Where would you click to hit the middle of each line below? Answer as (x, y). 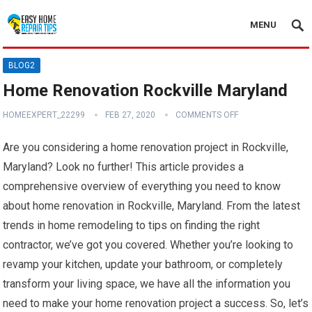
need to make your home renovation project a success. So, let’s (156, 303)
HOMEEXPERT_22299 (44, 115)
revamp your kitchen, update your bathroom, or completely (143, 264)
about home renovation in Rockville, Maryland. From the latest (152, 206)
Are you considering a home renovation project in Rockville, (146, 147)
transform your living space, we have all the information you (147, 284)
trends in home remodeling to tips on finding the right (132, 225)
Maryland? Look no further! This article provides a (124, 167)
